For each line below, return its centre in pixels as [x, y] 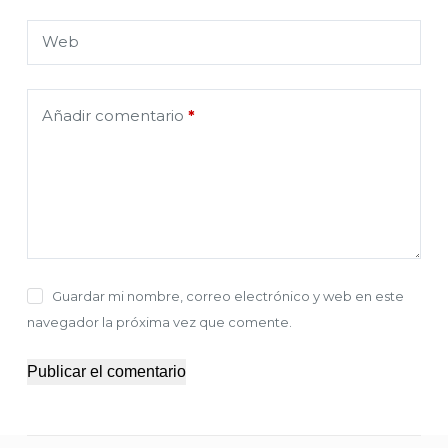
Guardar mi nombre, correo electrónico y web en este [228, 295]
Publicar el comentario [106, 371]
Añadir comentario [112, 115]
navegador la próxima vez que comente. [159, 321]
